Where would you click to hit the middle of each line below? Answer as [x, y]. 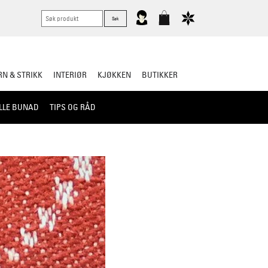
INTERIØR [70, 74]
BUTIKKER [160, 74]
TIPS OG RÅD [72, 107]
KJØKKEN [114, 74]
